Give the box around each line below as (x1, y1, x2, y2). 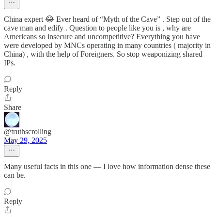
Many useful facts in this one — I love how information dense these (4, 162, 210, 170)
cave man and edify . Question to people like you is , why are (4, 24, 191, 32)
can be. (4, 171, 26, 179)
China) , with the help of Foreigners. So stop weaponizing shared (4, 50, 202, 58)
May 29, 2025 (4, 136, 47, 144)
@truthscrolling (4, 127, 51, 136)
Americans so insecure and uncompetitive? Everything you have (4, 32, 200, 41)
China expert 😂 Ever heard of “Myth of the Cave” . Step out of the (4, 15, 211, 23)
